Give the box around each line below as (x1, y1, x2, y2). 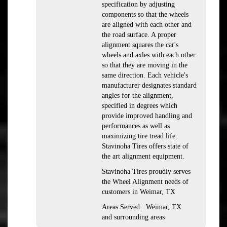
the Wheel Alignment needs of (102, 178, 188, 185)
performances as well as (102, 122, 170, 130)
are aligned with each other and (102, 21, 192, 28)
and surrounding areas (102, 213, 165, 221)
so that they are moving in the (102, 61, 187, 69)
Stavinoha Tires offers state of (102, 142, 188, 150)
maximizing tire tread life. (102, 132, 177, 140)
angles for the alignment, (102, 92, 173, 99)
